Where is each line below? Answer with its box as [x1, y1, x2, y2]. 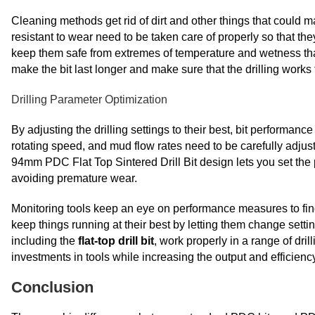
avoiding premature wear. [11, 172, 137, 184]
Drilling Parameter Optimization [11, 94, 167, 105]
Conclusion [11, 278, 94, 296]
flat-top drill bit [78, 235, 154, 247]
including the [11, 235, 78, 247]
